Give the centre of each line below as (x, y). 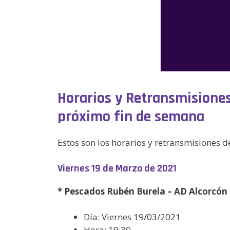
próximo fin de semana (131, 117)
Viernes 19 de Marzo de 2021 (117, 168)
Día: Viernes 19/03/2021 (132, 217)
